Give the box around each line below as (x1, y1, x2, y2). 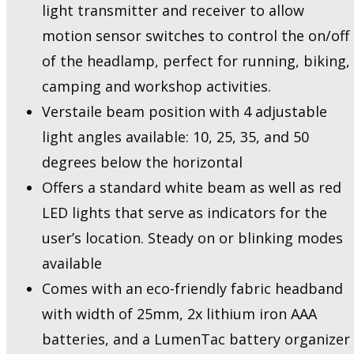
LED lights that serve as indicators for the (42, 203, 327, 223)
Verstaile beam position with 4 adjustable (42, 102, 327, 122)
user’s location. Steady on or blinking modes (42, 228, 343, 248)
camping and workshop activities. (42, 77, 271, 96)
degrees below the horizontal (42, 153, 243, 172)
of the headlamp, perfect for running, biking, (42, 51, 350, 71)
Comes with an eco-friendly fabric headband (42, 279, 343, 299)
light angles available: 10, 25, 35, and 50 (42, 127, 309, 147)
